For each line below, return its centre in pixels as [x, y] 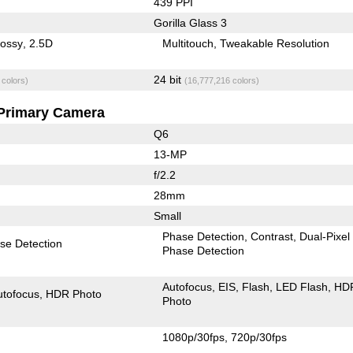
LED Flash [302, 286]
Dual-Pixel [325, 236]
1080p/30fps [194, 337]
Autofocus [188, 286]
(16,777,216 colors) [221, 80]
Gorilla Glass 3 [190, 22]
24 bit [169, 79]
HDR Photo [74, 294]
